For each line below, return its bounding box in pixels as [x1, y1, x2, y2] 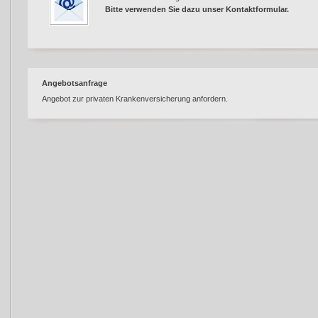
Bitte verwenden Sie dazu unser [105, 4, 226, 13]
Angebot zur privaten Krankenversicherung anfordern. [42, 94, 228, 103]
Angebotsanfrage [42, 78, 107, 87]
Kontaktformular [226, 4, 287, 13]
